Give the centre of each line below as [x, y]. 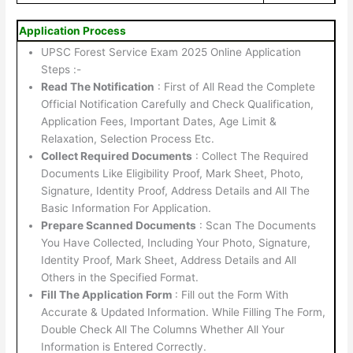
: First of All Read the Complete [235, 87]
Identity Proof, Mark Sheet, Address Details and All [169, 260]
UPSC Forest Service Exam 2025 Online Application [171, 52]
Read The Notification [98, 87]
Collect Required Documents [117, 156]
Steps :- [61, 70]
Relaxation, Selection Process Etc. [128, 139]
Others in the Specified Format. [120, 278]
